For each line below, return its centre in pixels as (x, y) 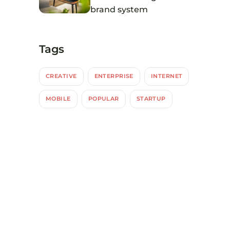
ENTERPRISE (114, 76)
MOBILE (58, 99)
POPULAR (103, 99)
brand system (119, 9)
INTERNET (167, 76)
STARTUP (151, 99)
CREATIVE (61, 76)
